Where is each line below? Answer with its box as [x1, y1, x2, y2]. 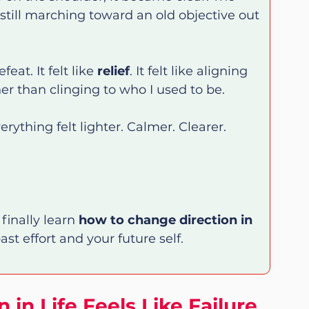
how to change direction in [79, 212, 256, 228]
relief [97, 63, 130, 79]
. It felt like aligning [130, 63, 251, 79]
